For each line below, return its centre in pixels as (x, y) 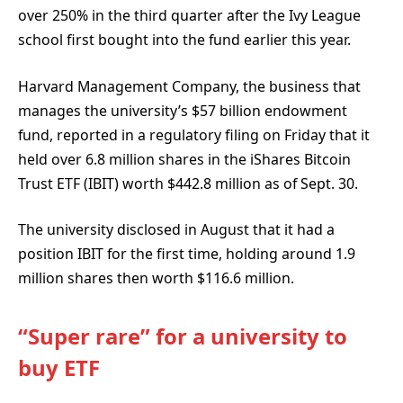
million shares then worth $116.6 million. (156, 278)
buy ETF (59, 367)
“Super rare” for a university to (183, 336)
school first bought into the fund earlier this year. (184, 40)
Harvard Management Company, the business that (189, 86)
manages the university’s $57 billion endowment (183, 110)
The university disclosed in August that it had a (176, 230)
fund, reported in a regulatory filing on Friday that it (194, 134)
